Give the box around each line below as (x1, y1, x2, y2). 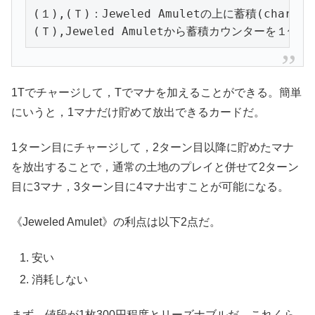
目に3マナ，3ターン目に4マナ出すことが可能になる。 (11, 180, 289, 193)
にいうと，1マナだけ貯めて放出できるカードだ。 (11, 105, 265, 118)
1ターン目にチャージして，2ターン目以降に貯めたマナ (11, 141, 294, 153)
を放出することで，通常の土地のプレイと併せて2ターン (11, 160, 299, 173)
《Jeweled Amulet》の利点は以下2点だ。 (11, 216, 221, 229)
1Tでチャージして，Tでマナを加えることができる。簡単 (11, 86, 302, 98)
